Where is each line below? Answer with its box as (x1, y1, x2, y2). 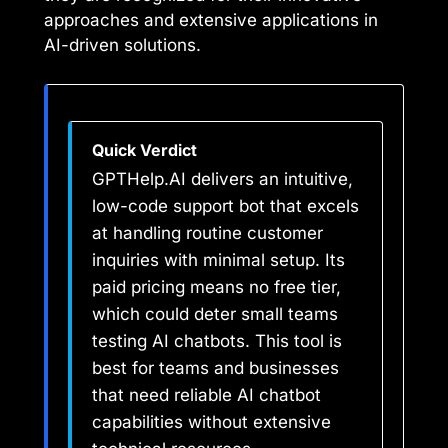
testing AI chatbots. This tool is (92, 330, 342, 351)
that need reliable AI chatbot (92, 384, 321, 405)
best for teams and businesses (92, 357, 339, 378)
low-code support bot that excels (92, 195, 359, 216)
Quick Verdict (92, 139, 197, 160)
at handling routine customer (92, 222, 323, 243)
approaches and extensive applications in (44, 10, 378, 31)
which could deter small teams (92, 303, 338, 324)
